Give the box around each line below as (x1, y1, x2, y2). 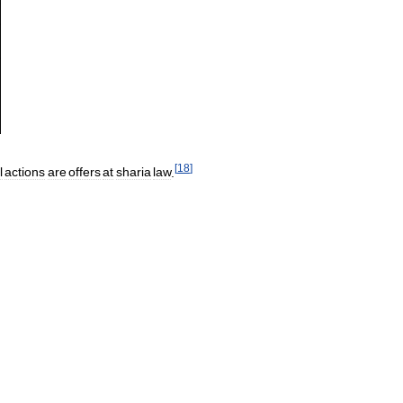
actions (4, 165, 46, 180)
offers (67, 165, 101, 180)
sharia (115, 165, 151, 180)
